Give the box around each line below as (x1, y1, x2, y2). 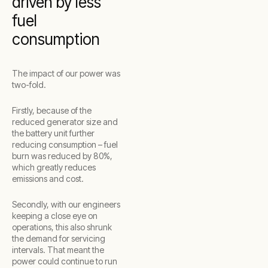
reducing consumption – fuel (12, 139, 118, 150)
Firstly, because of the (12, 105, 92, 115)
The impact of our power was (12, 68, 120, 78)
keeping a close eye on (12, 211, 98, 221)
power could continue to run (12, 256, 117, 266)
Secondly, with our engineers (12, 199, 120, 209)
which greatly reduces (12, 162, 96, 172)
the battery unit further (12, 128, 95, 138)
